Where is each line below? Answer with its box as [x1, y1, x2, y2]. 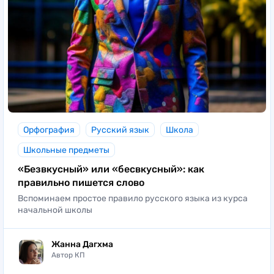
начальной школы [18, 204, 92, 215]
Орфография [23, 124, 75, 135]
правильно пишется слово [18, 176, 144, 188]
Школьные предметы [23, 144, 109, 155]
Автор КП [51, 251, 85, 260]
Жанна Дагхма [51, 239, 113, 250]
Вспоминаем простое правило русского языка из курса [18, 193, 248, 204]
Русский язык [91, 124, 149, 135]
